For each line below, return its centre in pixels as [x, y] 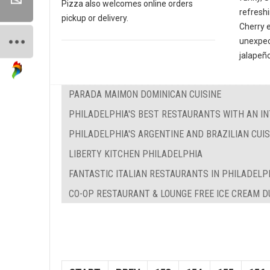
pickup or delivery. [95, 18]
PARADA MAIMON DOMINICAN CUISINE [145, 95]
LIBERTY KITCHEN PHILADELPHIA [136, 154]
